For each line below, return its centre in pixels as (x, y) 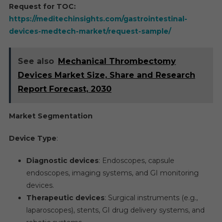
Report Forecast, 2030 (64, 89)
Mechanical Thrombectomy (117, 61)
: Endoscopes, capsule (136, 161)
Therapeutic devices (65, 198)
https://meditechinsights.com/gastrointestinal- (98, 19)
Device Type (32, 138)
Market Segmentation (51, 116)
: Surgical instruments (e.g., (151, 198)
